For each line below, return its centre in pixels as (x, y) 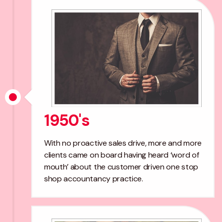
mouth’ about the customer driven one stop (121, 167)
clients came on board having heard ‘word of (122, 155)
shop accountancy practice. (94, 179)
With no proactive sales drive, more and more (123, 143)
